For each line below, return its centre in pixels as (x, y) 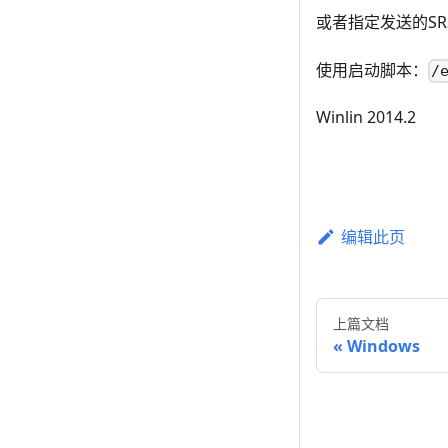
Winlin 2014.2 (366, 116)
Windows (383, 345)
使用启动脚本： (372, 69)
